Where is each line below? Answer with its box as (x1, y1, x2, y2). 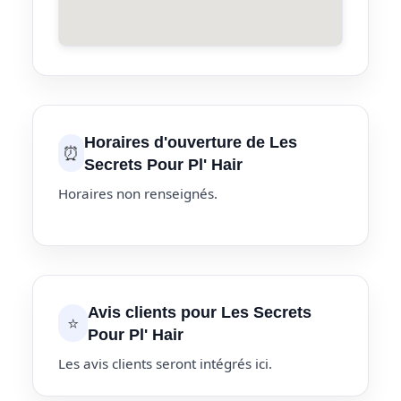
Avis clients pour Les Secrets (88, 303, 312, 322)
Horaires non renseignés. (58, 183, 218, 202)
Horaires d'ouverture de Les (83, 132, 297, 151)
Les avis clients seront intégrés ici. (58, 354, 272, 373)
